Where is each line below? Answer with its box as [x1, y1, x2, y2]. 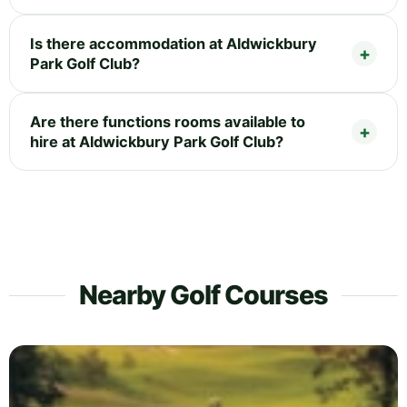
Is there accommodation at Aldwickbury [30, 34, 317, 53]
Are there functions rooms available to [30, 112, 305, 131]
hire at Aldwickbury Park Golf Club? [30, 132, 283, 151]
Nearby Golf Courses [79, 278, 328, 311]
